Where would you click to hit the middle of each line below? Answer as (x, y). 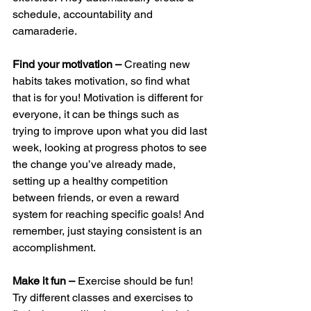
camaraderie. (46, 31)
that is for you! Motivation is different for (109, 97)
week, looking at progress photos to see (111, 147)
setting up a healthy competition (92, 180)
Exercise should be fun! (137, 280)
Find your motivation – (68, 64)
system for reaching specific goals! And (110, 214)
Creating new (159, 64)
